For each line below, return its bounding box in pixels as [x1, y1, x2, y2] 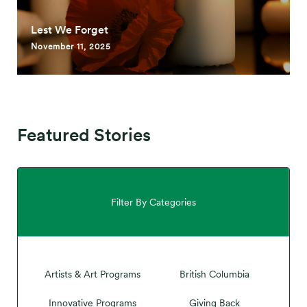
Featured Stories [17, 124, 151, 145]
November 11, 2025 [31, 42, 111, 51]
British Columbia [180, 269, 249, 280]
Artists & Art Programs [45, 269, 140, 280]
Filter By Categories [110, 197, 196, 208]
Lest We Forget [31, 23, 108, 36]
